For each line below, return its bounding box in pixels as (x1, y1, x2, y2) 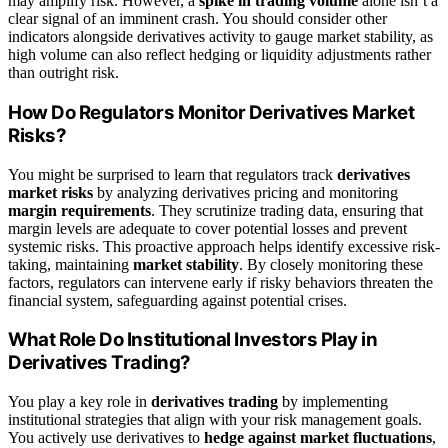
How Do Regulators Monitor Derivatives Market (8, 101, 415, 125)
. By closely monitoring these (239, 255, 423, 273)
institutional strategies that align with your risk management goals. (8, 411, 422, 429)
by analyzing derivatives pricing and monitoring (93, 183, 398, 201)
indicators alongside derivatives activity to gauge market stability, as (8, 28, 433, 46)
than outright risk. (8, 64, 119, 82)
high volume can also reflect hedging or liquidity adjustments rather (8, 46, 431, 64)
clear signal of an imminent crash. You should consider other (8, 10, 387, 28)
